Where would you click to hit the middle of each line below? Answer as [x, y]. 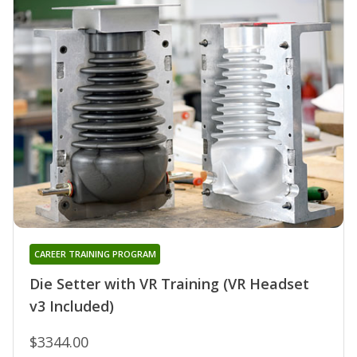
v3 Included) [72, 306]
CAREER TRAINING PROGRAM [95, 254]
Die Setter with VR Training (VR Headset [169, 284]
